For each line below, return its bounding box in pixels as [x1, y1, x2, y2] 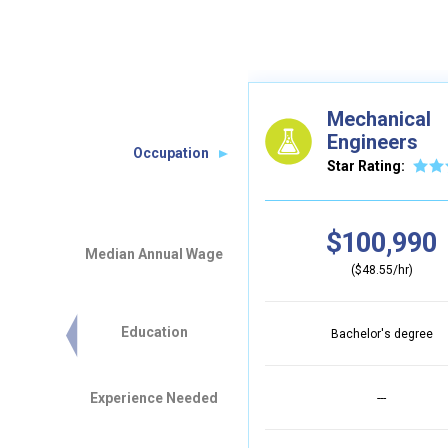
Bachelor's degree [330, 327, 433, 341]
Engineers [326, 129, 418, 154]
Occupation [133, 145, 209, 161]
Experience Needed [90, 390, 218, 406]
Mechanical [326, 106, 431, 131]
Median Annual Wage [85, 246, 223, 262]
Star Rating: [326, 157, 405, 174]
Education [120, 324, 188, 340]
